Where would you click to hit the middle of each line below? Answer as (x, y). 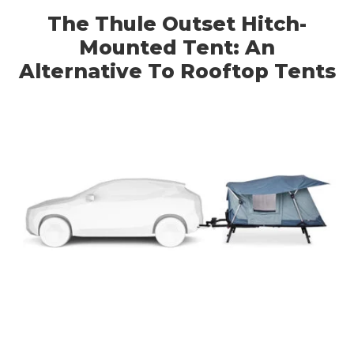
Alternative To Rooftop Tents (177, 71)
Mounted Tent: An (177, 47)
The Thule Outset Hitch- (177, 23)
